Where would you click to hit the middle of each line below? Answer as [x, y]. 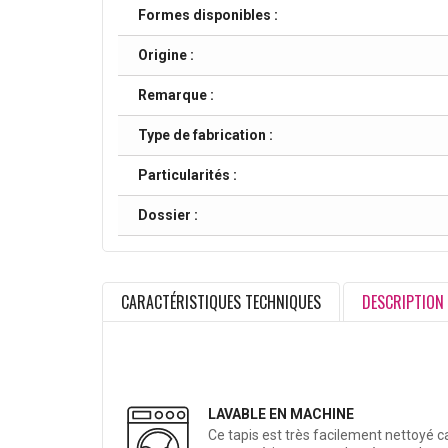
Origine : [166, 55]
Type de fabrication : [205, 135]
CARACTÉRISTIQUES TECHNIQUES [221, 302]
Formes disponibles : [208, 15]
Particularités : [187, 175]
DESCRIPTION [403, 302]
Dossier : [168, 215]
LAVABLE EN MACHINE [281, 414]
